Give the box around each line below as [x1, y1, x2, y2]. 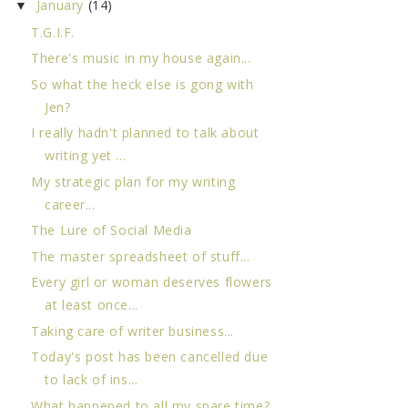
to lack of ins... [45, 371, 138, 389]
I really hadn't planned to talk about [31, 124, 260, 142]
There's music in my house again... [31, 49, 251, 67]
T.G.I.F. [31, 23, 75, 41]
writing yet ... [45, 147, 127, 165]
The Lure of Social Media [31, 221, 192, 240]
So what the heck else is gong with [31, 75, 254, 93]
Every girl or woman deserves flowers [31, 273, 272, 291]
